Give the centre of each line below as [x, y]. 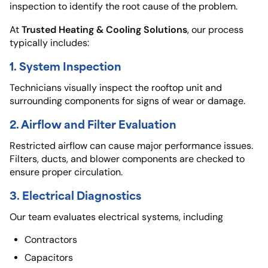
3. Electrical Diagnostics [75, 194]
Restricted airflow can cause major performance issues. [131, 145]
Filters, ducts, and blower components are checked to [127, 159]
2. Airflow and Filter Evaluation [93, 123]
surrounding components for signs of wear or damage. [127, 100]
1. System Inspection [66, 65]
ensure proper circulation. [66, 172]
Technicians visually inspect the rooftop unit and [116, 87]
